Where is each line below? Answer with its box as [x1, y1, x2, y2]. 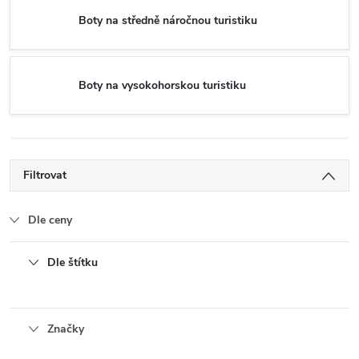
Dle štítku [47, 255, 98, 270]
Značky [47, 321, 84, 337]
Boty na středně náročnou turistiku [79, 12, 257, 28]
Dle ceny [28, 212, 72, 228]
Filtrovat [23, 167, 67, 183]
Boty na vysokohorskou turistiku [79, 77, 246, 93]
